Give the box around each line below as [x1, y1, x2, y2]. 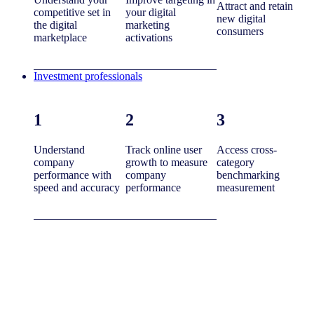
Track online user [125, 143, 202, 156]
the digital [34, 18, 77, 31]
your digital [125, 6, 176, 18]
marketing [125, 18, 170, 31]
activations [125, 31, 172, 43]
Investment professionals [34, 69, 142, 82]
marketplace [34, 31, 87, 43]
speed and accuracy [34, 181, 120, 193]
